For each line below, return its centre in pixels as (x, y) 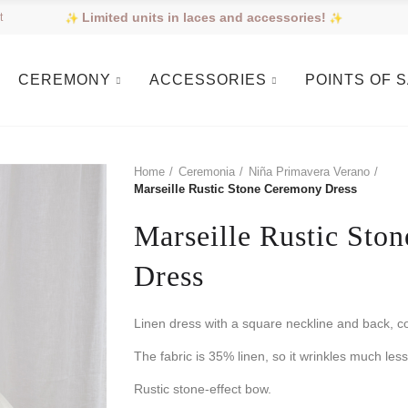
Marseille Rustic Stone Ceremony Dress (245, 189)
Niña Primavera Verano (309, 172)
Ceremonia (206, 172)
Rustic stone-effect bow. (202, 389)
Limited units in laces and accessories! (204, 17)
